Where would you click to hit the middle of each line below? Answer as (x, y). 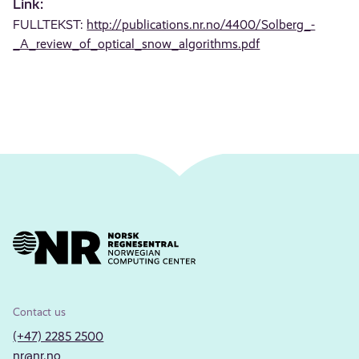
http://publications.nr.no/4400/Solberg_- (201, 24)
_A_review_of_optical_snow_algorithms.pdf (137, 44)
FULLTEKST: (50, 24)
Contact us (40, 312)
